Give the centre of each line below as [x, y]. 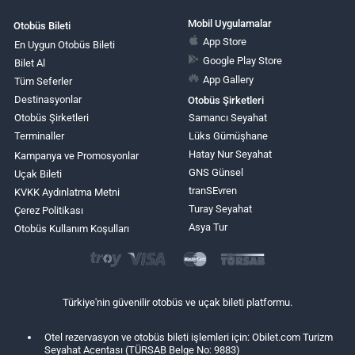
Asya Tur [208, 227]
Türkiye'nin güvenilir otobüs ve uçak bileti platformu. [177, 302]
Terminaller [39, 136]
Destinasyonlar [48, 100]
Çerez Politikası [49, 211]
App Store [225, 42]
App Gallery [229, 80]
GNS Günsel [216, 173]
